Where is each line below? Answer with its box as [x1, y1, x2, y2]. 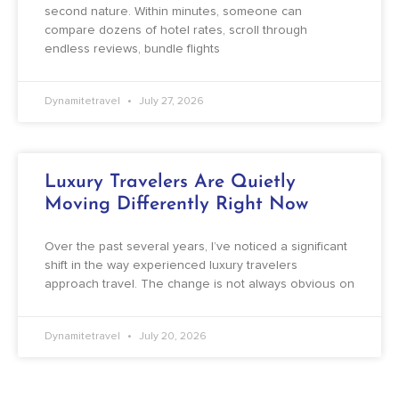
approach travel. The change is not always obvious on [45, 278, 354, 291]
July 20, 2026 [136, 331, 207, 343]
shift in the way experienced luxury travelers [45, 259, 297, 273]
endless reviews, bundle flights [45, 43, 220, 56]
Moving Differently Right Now [45, 195, 308, 215]
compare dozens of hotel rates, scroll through [45, 24, 307, 37]
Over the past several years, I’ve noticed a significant [45, 240, 347, 254]
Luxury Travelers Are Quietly [45, 173, 296, 192]
